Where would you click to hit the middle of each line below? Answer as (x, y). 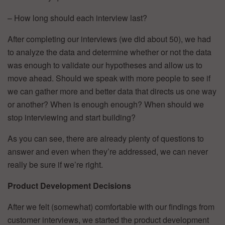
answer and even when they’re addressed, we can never (108, 151)
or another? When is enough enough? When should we (106, 104)
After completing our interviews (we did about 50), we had (109, 39)
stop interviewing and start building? (72, 117)
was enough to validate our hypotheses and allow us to (105, 65)
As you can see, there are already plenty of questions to (106, 138)
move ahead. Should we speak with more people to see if (109, 78)
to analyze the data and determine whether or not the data (109, 52)
